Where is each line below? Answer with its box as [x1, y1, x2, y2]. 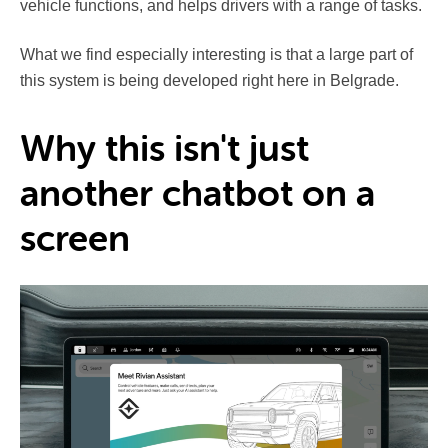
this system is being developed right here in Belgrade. [20, 72, 399, 90]
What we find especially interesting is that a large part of [20, 46, 413, 64]
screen [20, 218, 130, 261]
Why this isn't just [20, 128, 309, 171]
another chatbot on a [20, 173, 375, 216]
